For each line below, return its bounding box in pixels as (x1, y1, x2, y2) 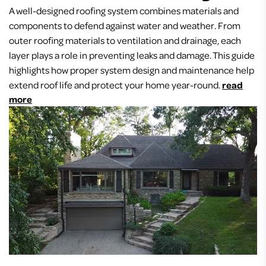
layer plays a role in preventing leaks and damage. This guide (9, 48, 255, 61)
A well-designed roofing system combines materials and (9, 4, 239, 17)
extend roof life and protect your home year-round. (9, 78, 220, 91)
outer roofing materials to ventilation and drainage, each (9, 33, 241, 46)
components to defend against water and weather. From (9, 18, 240, 31)
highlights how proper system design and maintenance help (9, 63, 254, 76)
